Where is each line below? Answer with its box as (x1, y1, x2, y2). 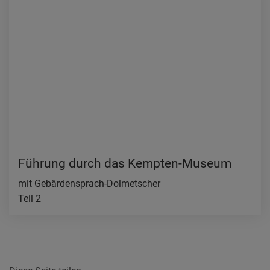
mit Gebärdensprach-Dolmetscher (18, 178, 160, 190)
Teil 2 (18, 193, 41, 205)
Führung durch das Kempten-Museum (18, 156, 231, 171)
